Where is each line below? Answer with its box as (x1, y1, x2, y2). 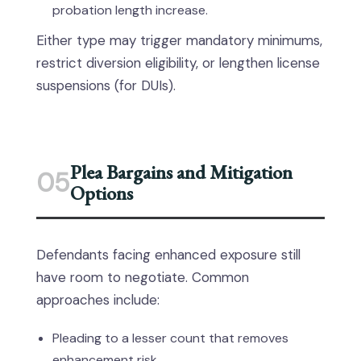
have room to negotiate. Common (36, 268, 249, 286)
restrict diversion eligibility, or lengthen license (36, 54, 320, 72)
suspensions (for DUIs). (36, 77, 176, 94)
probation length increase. (52, 2, 208, 19)
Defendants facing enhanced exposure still (36, 246, 301, 263)
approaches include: (36, 291, 160, 309)
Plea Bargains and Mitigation (70, 160, 293, 185)
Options (70, 180, 133, 205)
